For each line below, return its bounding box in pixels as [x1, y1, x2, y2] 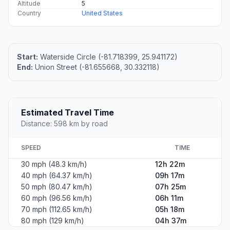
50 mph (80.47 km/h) [21, 182, 92, 191]
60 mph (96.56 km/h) [21, 194, 92, 203]
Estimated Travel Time [21, 107, 114, 118]
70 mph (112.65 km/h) [21, 205, 92, 214]
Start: [17, 52, 38, 62]
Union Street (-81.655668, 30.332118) [33, 63, 160, 72]
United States [82, 9, 123, 17]
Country [17, 9, 41, 17]
